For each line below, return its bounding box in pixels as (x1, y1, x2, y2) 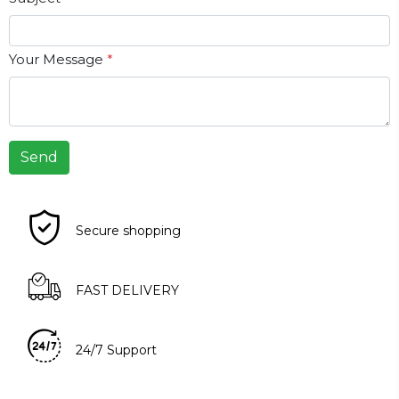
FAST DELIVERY (76, 282, 180, 299)
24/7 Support (76, 342, 158, 359)
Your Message (9, 51, 107, 69)
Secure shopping (76, 223, 182, 240)
